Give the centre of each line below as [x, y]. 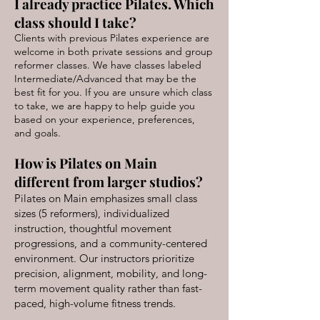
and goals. [37, 133]
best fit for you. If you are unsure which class [113, 92]
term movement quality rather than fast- [108, 288]
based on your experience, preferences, [105, 119]
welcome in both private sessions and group [114, 51]
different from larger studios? [109, 181]
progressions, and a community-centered [111, 243]
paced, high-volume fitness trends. [95, 303]
